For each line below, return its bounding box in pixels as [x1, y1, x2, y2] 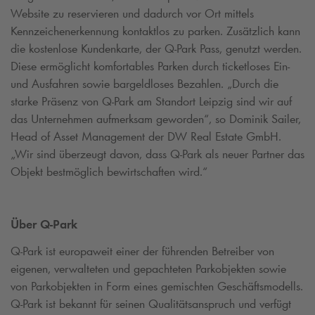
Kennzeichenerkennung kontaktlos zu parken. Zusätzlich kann [11, 23, 300, 39]
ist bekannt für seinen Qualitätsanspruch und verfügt [42, 295, 291, 311]
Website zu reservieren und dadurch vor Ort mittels [11, 6, 254, 22]
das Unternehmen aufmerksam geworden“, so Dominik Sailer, [11, 111, 301, 127]
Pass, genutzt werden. [196, 41, 302, 57]
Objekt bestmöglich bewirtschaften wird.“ [11, 164, 207, 180]
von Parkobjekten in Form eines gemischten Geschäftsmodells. [11, 278, 303, 294]
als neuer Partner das [202, 146, 304, 162]
